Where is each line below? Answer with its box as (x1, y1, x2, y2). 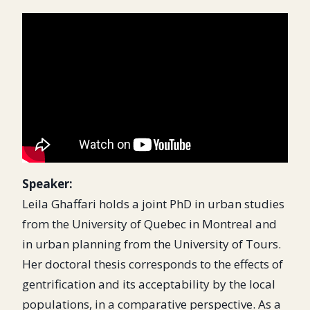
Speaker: (22, 175, 73, 192)
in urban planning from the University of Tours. (22, 235, 281, 252)
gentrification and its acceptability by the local (22, 275, 275, 292)
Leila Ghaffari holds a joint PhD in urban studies (22, 195, 284, 212)
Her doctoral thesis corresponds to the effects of (22, 255, 283, 272)
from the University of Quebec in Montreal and (22, 215, 277, 232)
